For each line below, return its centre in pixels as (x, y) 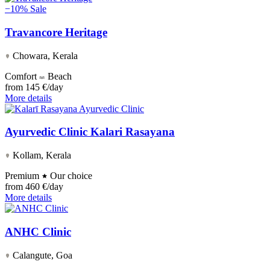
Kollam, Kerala (41, 155)
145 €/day (44, 87)
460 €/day (44, 187)
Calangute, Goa (41, 255)
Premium (23, 176)
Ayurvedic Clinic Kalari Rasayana (90, 132)
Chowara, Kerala (44, 55)
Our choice (70, 176)
